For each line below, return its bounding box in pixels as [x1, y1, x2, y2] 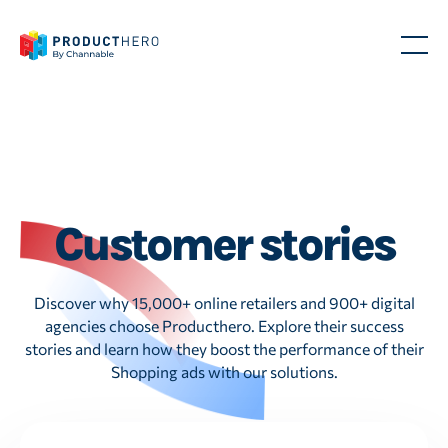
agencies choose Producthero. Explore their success [44, 316, 404, 336]
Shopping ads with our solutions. [110, 362, 338, 382]
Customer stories [54, 216, 394, 272]
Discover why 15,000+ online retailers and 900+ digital [33, 293, 415, 313]
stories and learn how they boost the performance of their [24, 339, 424, 359]
